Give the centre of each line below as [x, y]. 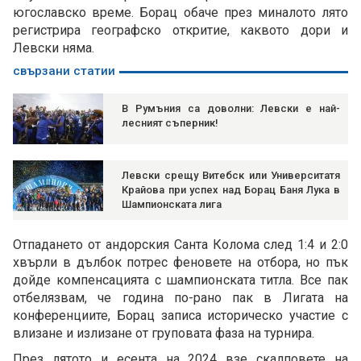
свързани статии [64, 71]
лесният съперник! [170, 123]
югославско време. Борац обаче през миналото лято [180, 13]
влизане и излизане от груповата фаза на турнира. [164, 334]
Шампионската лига [172, 205]
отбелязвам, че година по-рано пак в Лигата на [180, 298]
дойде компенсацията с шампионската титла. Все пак [180, 280]
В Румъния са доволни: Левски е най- [231, 109]
